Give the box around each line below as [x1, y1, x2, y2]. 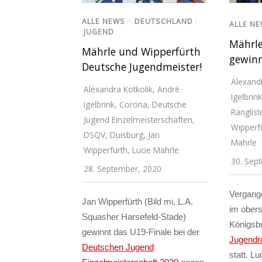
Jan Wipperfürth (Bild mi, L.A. [82, 196, 193, 207]
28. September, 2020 [84, 163, 161, 175]
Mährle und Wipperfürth [82, 44, 201, 59]
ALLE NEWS [82, 16, 125, 27]
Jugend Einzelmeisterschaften [84, 114, 192, 126]
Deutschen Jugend [82, 242, 154, 253]
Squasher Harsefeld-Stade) [82, 212, 186, 222]
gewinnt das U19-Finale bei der [82, 227, 199, 237]
